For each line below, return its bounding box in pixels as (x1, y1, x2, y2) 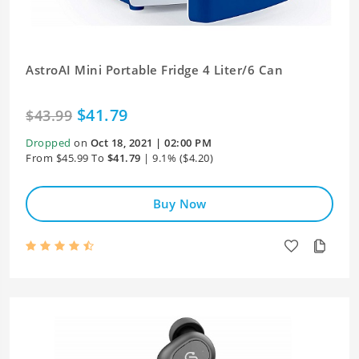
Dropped (26, 135, 71, 150)
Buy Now (152, 196, 207, 212)
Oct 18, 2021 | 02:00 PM (90, 135, 212, 150)
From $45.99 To (26, 151, 104, 165)
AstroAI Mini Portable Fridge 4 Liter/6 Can (26, 62, 283, 78)
